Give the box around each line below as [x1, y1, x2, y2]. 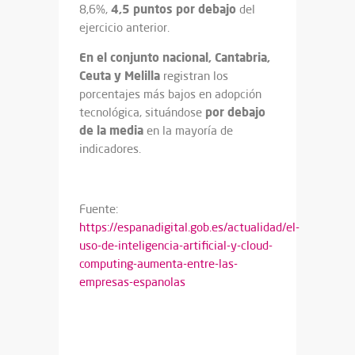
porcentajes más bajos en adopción [79, 86, 261, 101]
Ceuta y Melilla [79, 67, 160, 83]
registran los [160, 68, 228, 83]
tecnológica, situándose [79, 105, 205, 120]
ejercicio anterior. [79, 20, 170, 35]
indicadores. [79, 141, 141, 156]
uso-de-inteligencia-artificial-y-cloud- [79, 238, 273, 253]
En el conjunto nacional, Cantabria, [79, 49, 270, 65]
